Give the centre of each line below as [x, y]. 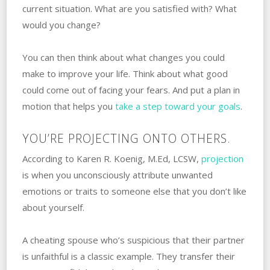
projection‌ [222, 158]
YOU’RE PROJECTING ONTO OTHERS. [126, 138]
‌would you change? [61, 24]
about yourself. [53, 207]
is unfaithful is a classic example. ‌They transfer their [128, 256]
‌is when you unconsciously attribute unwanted [117, 174]
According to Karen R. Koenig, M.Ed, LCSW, [111, 158]
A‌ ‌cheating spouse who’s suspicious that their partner [133, 240]
